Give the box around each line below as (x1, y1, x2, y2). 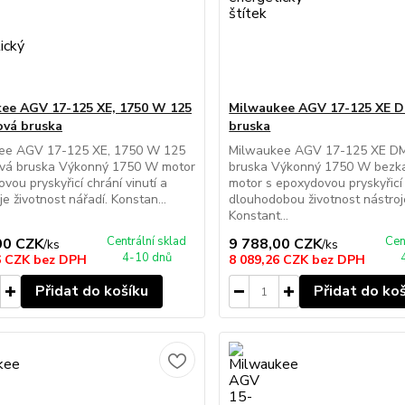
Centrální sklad (107, 233, 187, 250)
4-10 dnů (121, 250, 172, 266)
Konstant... (229, 207, 289, 224)
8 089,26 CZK (229, 251, 313, 268)
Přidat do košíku (34, 281, 148, 301)
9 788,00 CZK (229, 234, 323, 254)
